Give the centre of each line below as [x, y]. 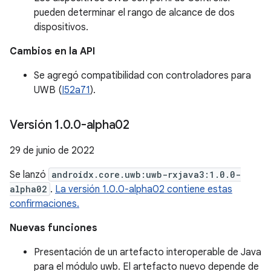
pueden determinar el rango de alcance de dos [134, 13]
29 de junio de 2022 [52, 151]
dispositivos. [61, 27]
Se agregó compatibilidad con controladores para [142, 76]
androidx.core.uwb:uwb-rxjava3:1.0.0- [146, 175]
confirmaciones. [44, 204]
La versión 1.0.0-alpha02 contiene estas [144, 189]
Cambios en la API [52, 51]
